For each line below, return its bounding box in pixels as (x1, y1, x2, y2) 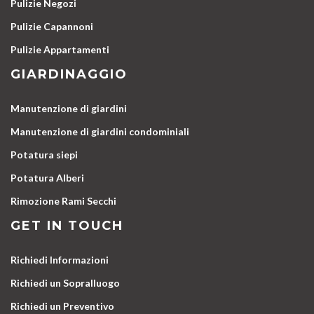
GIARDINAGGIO (11, 66, 128, 82)
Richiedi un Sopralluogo (11, 276, 120, 289)
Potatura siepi (11, 148, 78, 161)
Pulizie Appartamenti (11, 43, 109, 55)
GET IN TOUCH (11, 217, 123, 233)
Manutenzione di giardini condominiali (11, 125, 189, 137)
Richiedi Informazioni (11, 253, 109, 266)
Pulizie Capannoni (11, 20, 93, 32)
